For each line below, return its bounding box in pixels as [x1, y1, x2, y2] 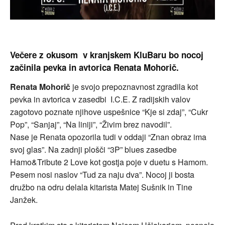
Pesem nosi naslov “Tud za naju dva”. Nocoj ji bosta [10, 168, 194, 180]
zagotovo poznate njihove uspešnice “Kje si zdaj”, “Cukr [10, 105, 208, 118]
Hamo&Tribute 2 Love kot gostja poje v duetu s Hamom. [10, 156, 208, 168]
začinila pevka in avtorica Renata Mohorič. [10, 61, 179, 74]
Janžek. [10, 193, 38, 205]
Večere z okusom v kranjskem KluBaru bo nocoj [10, 49, 203, 61]
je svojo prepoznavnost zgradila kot [70, 80, 198, 92]
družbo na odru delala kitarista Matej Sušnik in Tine [10, 181, 192, 193]
